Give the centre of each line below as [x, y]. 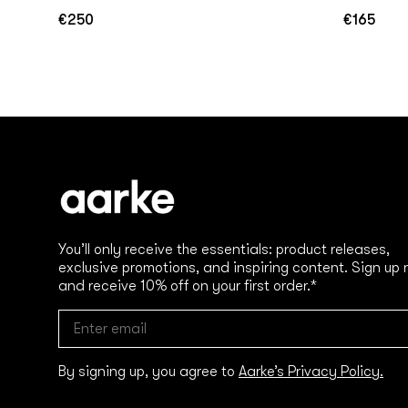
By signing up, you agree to [148, 372]
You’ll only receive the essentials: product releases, [224, 250]
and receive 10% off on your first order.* [188, 286]
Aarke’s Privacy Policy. [311, 372]
